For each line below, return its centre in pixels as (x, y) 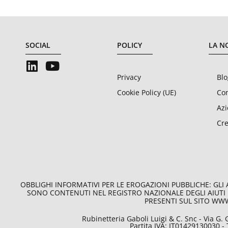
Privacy (129, 77)
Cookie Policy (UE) (147, 92)
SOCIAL (38, 45)
